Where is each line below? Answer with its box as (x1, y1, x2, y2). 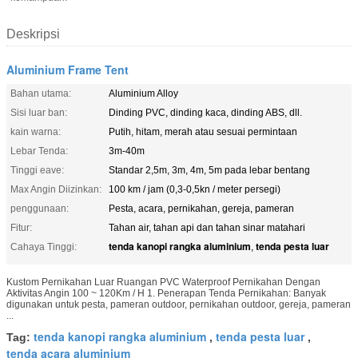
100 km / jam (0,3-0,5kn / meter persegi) (109, 183, 280, 195)
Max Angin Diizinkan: (10, 183, 101, 195)
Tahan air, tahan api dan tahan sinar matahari (109, 221, 305, 233)
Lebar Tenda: (10, 145, 68, 157)
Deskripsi (6, 26, 60, 41)
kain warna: (10, 125, 61, 137)
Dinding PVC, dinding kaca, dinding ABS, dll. (109, 106, 302, 118)
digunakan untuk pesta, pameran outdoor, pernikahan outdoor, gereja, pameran (6, 298, 351, 310)
